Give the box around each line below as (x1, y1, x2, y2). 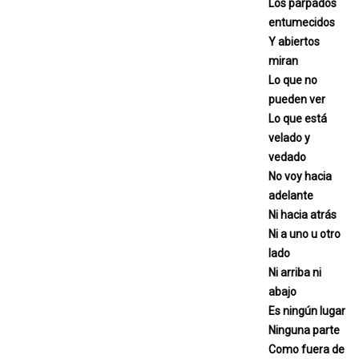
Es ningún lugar (268, 304, 345, 317)
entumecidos (268, 15, 335, 29)
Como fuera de (268, 342, 345, 356)
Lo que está (268, 111, 327, 125)
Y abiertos (268, 34, 320, 48)
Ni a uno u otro (268, 227, 341, 240)
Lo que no (268, 73, 317, 87)
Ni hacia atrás (268, 208, 337, 221)
